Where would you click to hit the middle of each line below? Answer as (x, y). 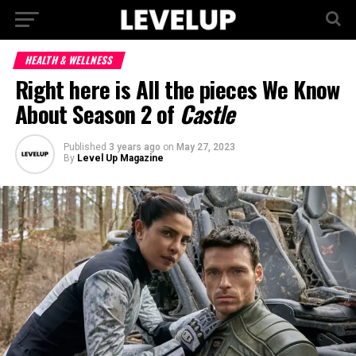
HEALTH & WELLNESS (69, 60)
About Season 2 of (97, 114)
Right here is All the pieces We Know (177, 89)
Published (85, 147)
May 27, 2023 (205, 147)
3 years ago (134, 147)
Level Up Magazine (120, 158)
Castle (207, 114)
